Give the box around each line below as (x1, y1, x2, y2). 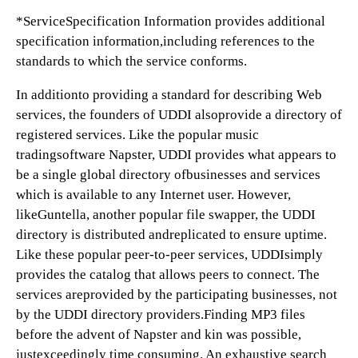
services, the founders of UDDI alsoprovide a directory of (16, 107, 342, 122)
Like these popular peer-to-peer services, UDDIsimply (16, 247, 323, 262)
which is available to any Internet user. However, (16, 187, 291, 202)
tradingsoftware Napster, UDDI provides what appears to (16, 147, 336, 162)
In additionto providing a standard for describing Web (16, 87, 322, 102)
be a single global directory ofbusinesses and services (16, 167, 320, 182)
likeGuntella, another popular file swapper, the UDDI (16, 207, 316, 222)
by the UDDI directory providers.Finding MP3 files (16, 307, 305, 322)
